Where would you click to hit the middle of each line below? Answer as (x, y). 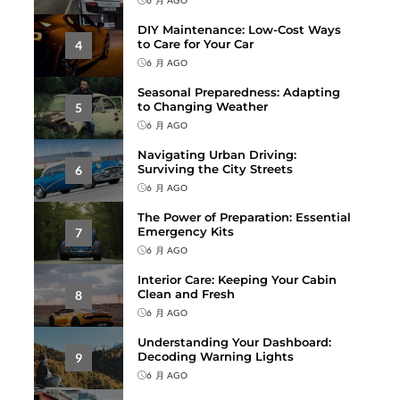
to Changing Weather (203, 106)
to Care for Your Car (196, 43)
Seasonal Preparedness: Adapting (239, 92)
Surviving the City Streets (216, 168)
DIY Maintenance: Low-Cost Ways (240, 29)
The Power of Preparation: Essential (245, 217)
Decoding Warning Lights (216, 356)
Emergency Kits (186, 231)
